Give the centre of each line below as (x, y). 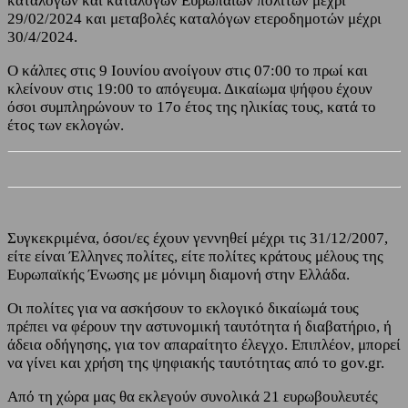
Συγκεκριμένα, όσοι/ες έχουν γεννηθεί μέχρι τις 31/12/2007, (198, 238)
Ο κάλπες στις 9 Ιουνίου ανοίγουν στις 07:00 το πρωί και (188, 71)
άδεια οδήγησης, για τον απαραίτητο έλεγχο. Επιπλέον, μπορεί (204, 344)
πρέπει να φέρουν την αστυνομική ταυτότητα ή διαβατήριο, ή (199, 326)
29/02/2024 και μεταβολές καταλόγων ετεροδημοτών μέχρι (194, 19)
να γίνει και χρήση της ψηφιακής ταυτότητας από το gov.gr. (196, 362)
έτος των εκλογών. (66, 126)
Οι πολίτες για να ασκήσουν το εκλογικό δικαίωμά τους (183, 308)
